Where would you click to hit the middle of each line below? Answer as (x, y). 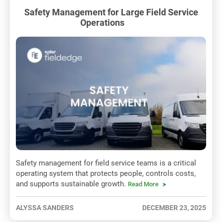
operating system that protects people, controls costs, (106, 174)
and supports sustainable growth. (72, 184)
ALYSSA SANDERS (45, 208)
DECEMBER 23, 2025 (174, 208)
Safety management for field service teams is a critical (106, 163)
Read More (143, 184)
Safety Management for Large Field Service (111, 12)
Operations (111, 22)
